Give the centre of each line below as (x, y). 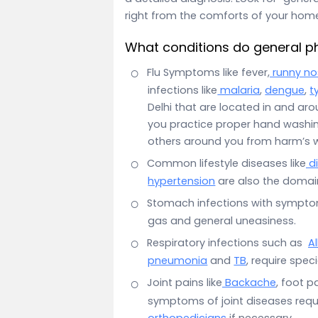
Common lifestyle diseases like (226, 163)
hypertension (182, 181)
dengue (285, 90)
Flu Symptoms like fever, (208, 72)
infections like (183, 90)
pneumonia (178, 261)
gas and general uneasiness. (222, 221)
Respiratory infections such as (227, 243)
